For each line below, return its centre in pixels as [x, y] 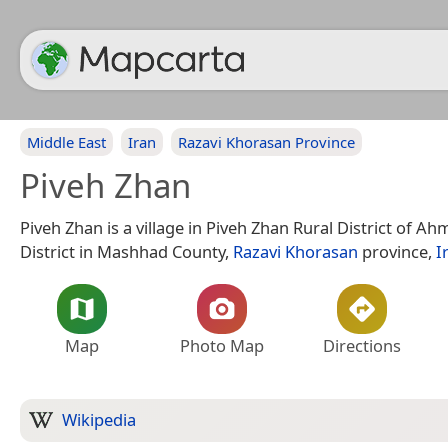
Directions [362, 345]
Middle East [66, 142]
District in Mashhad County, [126, 251]
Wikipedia [99, 419]
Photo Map [222, 345]
